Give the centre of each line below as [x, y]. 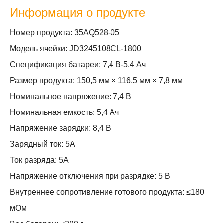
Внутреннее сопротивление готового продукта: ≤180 [107, 192]
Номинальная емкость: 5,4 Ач [64, 112]
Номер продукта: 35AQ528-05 [65, 33]
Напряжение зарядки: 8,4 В [60, 128]
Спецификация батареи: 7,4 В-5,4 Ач [78, 64]
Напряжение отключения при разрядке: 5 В [90, 176]
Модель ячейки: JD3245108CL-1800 [76, 49]
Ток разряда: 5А [39, 160]
